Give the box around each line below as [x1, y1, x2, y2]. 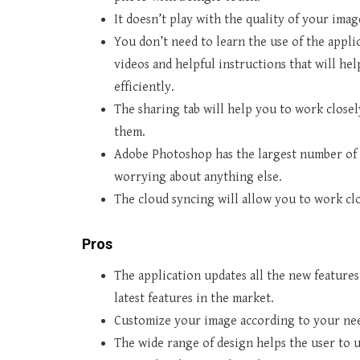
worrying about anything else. [114, 170, 282, 185]
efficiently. [114, 80, 174, 95]
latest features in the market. [114, 291, 274, 306]
